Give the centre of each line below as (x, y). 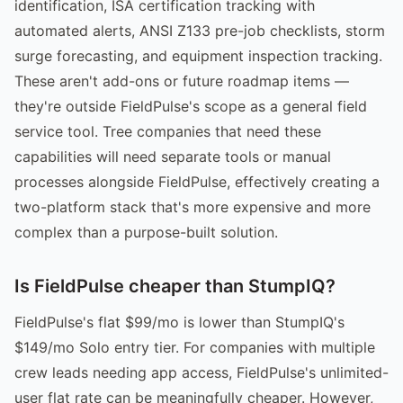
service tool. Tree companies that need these (168, 131)
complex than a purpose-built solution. (146, 232)
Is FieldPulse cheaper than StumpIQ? (175, 286)
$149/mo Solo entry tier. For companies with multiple (195, 347)
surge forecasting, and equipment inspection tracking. (198, 55)
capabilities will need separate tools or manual (173, 156)
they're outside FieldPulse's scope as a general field (191, 106)
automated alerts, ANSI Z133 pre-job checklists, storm (200, 30)
